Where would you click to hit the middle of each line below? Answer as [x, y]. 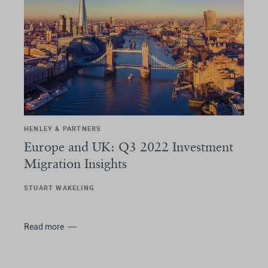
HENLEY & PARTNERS [63, 128]
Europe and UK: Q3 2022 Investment [129, 146]
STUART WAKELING [59, 187]
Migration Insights [75, 163]
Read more [44, 226]
